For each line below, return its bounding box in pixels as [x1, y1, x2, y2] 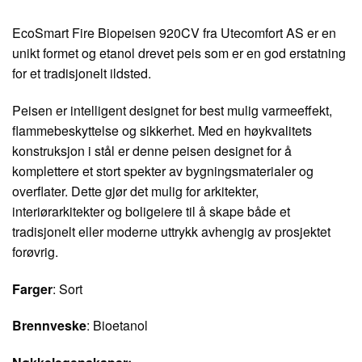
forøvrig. [12, 242, 58, 261]
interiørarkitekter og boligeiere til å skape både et [12, 201, 290, 221]
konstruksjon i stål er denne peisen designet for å [12, 141, 292, 160]
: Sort [53, 279, 82, 298]
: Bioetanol [86, 316, 148, 335]
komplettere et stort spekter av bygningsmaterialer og [12, 161, 314, 180]
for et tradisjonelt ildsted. [12, 64, 151, 83]
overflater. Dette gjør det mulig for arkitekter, [12, 181, 259, 200]
